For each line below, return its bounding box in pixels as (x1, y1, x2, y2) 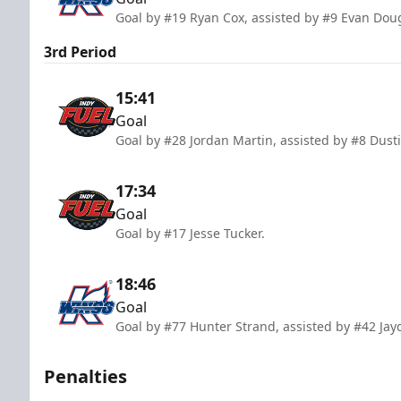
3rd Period (44, 41, 116, 62)
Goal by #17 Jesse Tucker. (115, 224, 265, 242)
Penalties (44, 363, 127, 388)
